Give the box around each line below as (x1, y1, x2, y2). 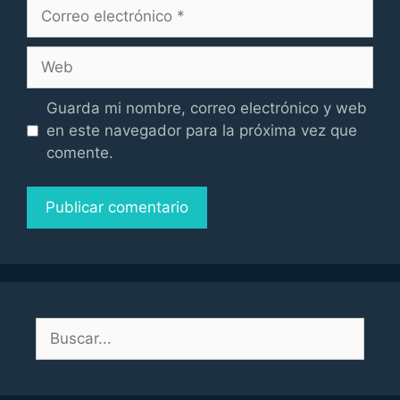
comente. (46, 143, 113, 162)
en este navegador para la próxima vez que (46, 121, 357, 139)
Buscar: (35, 319, 88, 337)
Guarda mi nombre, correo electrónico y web (46, 98, 367, 117)
